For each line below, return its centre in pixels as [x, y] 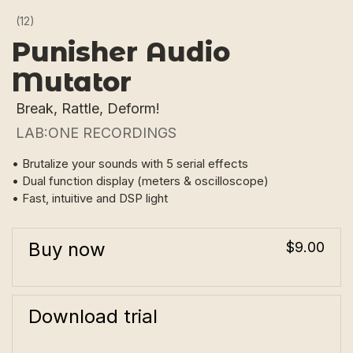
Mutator [72, 82]
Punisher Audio [121, 52]
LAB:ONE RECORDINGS [96, 133]
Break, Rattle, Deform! [88, 108]
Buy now [67, 249]
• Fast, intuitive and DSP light [90, 198]
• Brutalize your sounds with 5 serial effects [130, 163]
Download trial [93, 316]
